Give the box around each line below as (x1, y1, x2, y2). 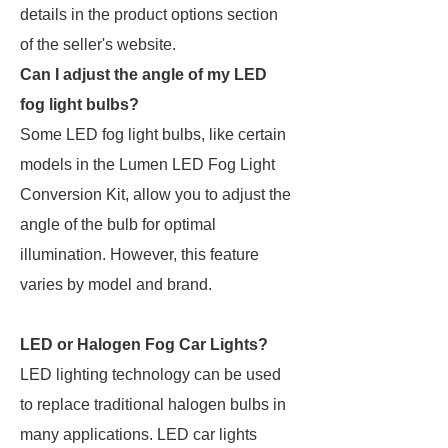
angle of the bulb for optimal (20, 216, 216, 233)
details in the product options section (20, 6, 278, 23)
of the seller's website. (20, 36, 176, 53)
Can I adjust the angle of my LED (20, 66, 267, 83)
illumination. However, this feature (20, 246, 259, 263)
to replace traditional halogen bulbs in (20, 396, 286, 413)
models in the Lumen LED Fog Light (20, 156, 275, 173)
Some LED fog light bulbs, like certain (20, 126, 286, 143)
